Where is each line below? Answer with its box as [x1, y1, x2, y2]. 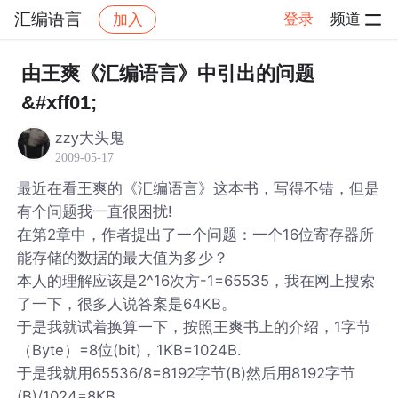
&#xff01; [20, 92, 97, 114]
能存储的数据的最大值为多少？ [17, 248, 229, 267]
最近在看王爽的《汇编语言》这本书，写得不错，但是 [17, 179, 380, 197]
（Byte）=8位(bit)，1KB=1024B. [17, 340, 243, 359]
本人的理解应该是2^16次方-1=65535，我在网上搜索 [17, 271, 376, 290]
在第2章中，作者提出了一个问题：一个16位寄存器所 [17, 225, 375, 243]
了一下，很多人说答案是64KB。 [17, 294, 237, 313]
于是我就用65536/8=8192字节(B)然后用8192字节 [17, 363, 356, 382]
